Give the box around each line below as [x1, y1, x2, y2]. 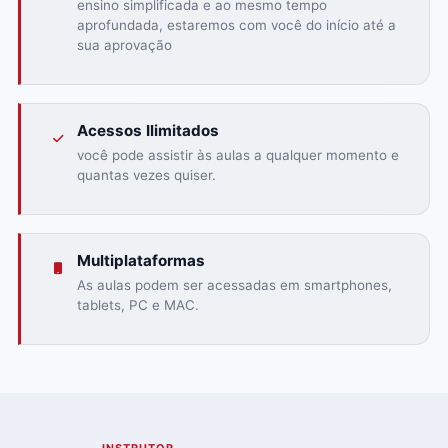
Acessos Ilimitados [76, 121, 219, 141]
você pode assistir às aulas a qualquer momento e [76, 147, 399, 164]
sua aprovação [76, 37, 172, 54]
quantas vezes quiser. [76, 167, 216, 184]
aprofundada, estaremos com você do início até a [76, 17, 396, 34]
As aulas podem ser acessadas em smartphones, [76, 277, 392, 294]
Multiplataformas [76, 251, 205, 271]
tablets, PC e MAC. [76, 297, 199, 314]
